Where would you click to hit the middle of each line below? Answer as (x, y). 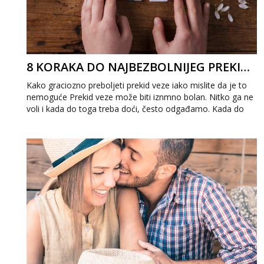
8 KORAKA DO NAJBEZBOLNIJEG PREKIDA (245, 67)
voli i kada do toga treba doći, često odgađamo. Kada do (135, 109)
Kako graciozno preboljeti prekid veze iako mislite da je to (137, 85)
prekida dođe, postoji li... (73, 121)
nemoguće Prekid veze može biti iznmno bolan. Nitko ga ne (140, 97)
